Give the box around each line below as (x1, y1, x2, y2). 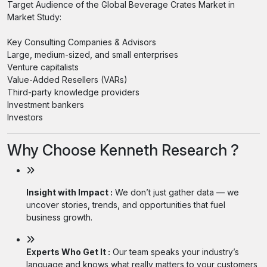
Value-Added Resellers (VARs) (7, 74, 128, 85)
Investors (7, 112, 43, 122)
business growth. (26, 212, 92, 222)
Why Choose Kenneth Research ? (7, 141, 239, 159)
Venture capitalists (7, 62, 79, 72)
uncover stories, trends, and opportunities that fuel (26, 199, 225, 210)
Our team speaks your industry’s (110, 246, 239, 257)
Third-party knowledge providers (7, 87, 139, 97)
